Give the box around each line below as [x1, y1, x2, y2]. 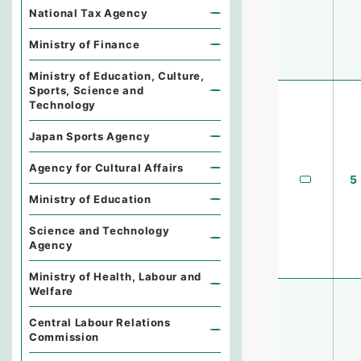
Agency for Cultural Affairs [29, 161, 184, 174]
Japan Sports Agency [29, 130, 151, 143]
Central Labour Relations [29, 316, 171, 329]
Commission [29, 330, 99, 343]
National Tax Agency [29, 6, 148, 19]
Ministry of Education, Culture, [29, 69, 205, 82]
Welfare [29, 284, 73, 297]
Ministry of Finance [29, 38, 140, 51]
